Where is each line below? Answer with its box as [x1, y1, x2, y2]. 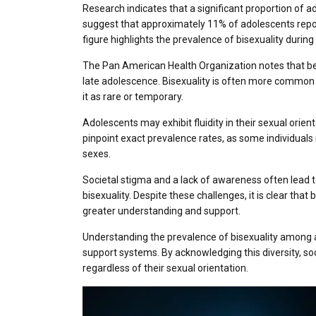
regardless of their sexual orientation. [83, 262, 248, 274]
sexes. [83, 148, 111, 160]
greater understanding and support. [83, 205, 241, 217]
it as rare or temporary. [83, 91, 183, 103]
